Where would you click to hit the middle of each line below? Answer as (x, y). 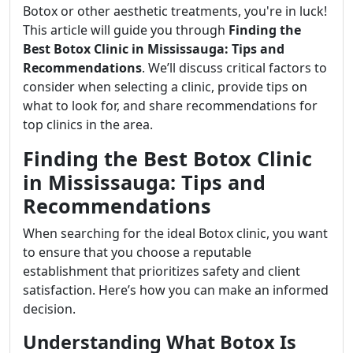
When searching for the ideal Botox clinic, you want (175, 234)
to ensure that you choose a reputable (137, 253)
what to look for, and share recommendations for (170, 106)
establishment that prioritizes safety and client (162, 271)
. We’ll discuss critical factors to (234, 68)
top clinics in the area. (88, 125)
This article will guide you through (126, 30)
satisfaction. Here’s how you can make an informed (176, 290)
